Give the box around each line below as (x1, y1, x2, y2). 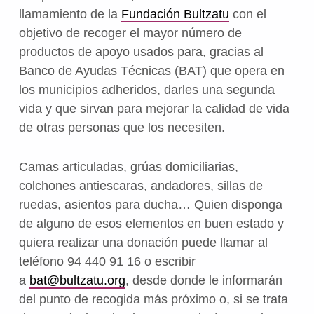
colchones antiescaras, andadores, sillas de (18, 178, 263, 193)
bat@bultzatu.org (29, 273, 125, 287)
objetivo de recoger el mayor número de (18, 25, 242, 40)
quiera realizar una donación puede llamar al (18, 235, 268, 250)
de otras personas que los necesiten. (18, 120, 225, 135)
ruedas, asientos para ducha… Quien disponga (18, 197, 282, 212)
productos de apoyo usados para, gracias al (18, 44, 264, 59)
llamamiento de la (18, 6, 121, 21)
